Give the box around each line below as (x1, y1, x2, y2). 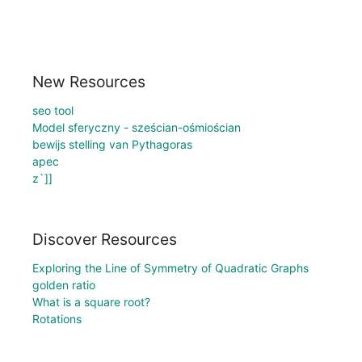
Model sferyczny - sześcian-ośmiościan (32, 120, 241, 134)
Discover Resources (32, 229, 177, 250)
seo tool (32, 103, 74, 117)
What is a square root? (32, 295, 150, 309)
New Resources (32, 71, 145, 91)
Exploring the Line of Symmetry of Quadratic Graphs (32, 261, 309, 276)
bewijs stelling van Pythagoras (32, 137, 192, 151)
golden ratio (32, 278, 95, 293)
